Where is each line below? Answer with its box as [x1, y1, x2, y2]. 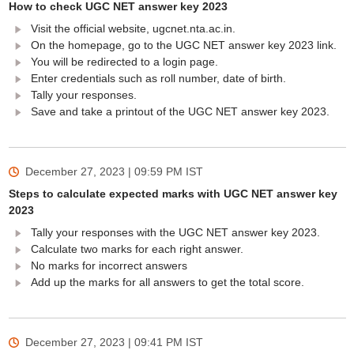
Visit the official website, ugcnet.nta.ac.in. [30, 22, 235, 35]
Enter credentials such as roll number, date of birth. [30, 72, 286, 85]
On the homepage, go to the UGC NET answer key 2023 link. [30, 39, 337, 51]
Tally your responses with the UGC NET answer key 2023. [30, 226, 320, 239]
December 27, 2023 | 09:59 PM [24, 165, 183, 178]
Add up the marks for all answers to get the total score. [30, 276, 304, 288]
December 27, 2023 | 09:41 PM [24, 336, 183, 348]
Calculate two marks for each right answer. [30, 243, 243, 255]
